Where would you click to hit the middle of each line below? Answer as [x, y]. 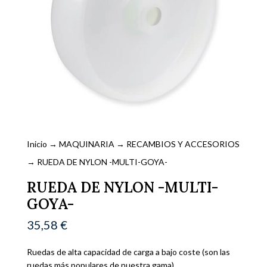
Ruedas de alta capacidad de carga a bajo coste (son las [128, 252]
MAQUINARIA [86, 144]
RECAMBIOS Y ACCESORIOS [183, 144]
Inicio [37, 144]
